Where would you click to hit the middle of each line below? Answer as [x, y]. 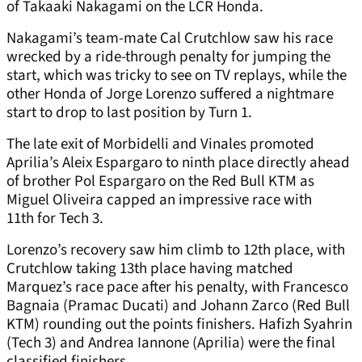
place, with [308, 250]
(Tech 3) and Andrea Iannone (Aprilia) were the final [171, 343]
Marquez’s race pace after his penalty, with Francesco [177, 288]
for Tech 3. [69, 219]
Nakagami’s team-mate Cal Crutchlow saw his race [170, 39]
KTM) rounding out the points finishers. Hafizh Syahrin [179, 325]
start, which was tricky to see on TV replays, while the [177, 76]
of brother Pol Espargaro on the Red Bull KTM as [160, 182]
